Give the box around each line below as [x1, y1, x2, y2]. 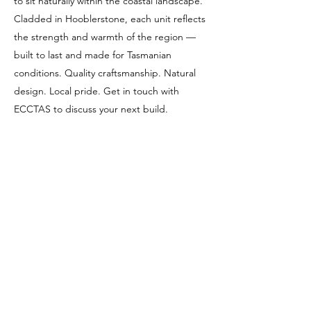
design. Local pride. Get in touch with [14, 85, 179, 97]
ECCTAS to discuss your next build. [14, 103, 168, 115]
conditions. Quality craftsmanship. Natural [14, 67, 196, 79]
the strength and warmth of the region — [14, 31, 196, 43]
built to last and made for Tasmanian [14, 49, 171, 61]
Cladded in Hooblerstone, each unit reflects [14, 12, 205, 25]
